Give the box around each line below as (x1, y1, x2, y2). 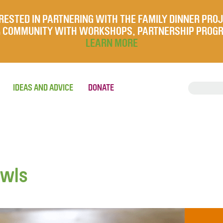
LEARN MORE (85, 37, 138, 50)
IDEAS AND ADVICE (13, 82, 73, 93)
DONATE (88, 82, 114, 93)
